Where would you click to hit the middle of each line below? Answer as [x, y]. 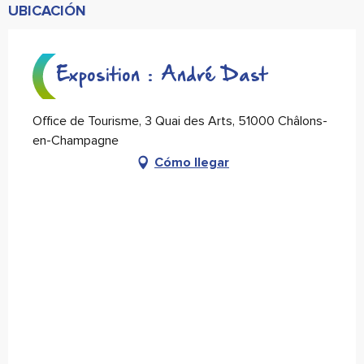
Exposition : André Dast [162, 76]
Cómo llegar [192, 163]
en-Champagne [76, 141]
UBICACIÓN [47, 11]
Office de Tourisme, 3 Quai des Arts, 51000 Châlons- [180, 121]
